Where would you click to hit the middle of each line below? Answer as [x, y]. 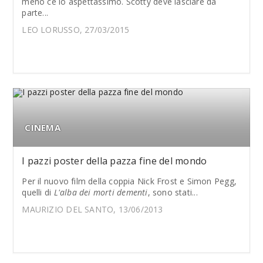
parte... [35, 13]
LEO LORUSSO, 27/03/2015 [76, 30]
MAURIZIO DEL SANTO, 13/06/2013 [92, 209]
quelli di [38, 192]
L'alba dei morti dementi [101, 192]
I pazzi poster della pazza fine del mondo [114, 161]
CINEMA [43, 127]
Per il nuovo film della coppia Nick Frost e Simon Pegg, [129, 181]
